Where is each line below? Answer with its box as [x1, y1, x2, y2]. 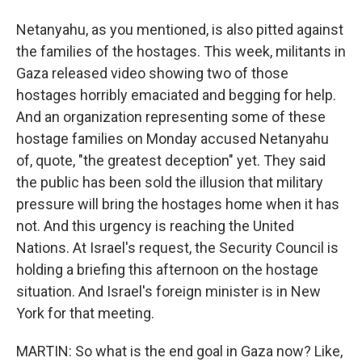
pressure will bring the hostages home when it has [16, 196, 339, 213]
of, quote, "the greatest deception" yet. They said [16, 152, 326, 169]
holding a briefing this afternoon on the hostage [16, 261, 318, 278]
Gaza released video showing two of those [16, 65, 288, 82]
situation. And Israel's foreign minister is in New [16, 283, 321, 300]
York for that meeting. [16, 305, 154, 322]
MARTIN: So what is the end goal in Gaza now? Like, [16, 343, 343, 360]
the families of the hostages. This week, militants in [16, 43, 346, 60]
